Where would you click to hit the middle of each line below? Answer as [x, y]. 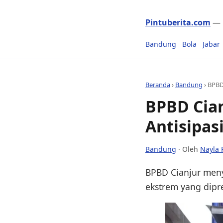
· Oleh [188, 149]
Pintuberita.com [178, 22]
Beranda [158, 85]
